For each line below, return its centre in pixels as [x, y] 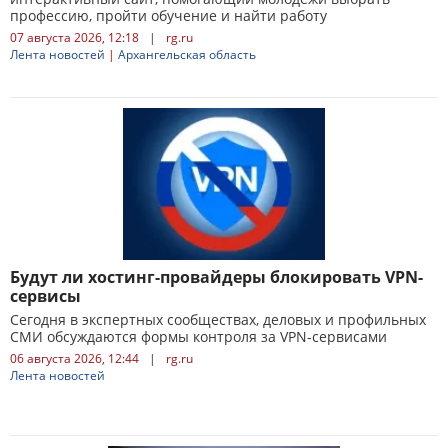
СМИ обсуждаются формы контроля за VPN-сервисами [198, 336]
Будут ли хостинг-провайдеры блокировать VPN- [216, 277]
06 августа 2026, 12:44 [74, 358]
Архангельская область [187, 54]
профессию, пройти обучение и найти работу [168, 15]
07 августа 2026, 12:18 [74, 37]
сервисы [45, 296]
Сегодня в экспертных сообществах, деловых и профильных [218, 319]
